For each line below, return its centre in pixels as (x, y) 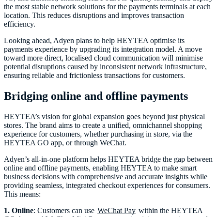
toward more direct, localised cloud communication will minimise (103, 58)
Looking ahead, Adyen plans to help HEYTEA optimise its (94, 40)
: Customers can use (65, 210)
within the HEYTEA (170, 210)
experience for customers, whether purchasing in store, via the (98, 134)
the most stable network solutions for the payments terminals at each (107, 6)
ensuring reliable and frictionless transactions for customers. (94, 75)
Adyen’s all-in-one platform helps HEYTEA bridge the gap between (108, 159)
